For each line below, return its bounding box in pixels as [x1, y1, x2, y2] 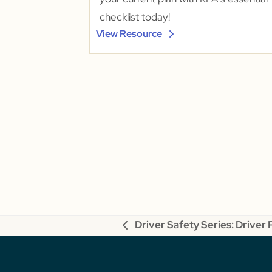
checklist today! [99, 10, 170, 24]
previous [121, 226, 165, 240]
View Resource [95, 27, 162, 40]
